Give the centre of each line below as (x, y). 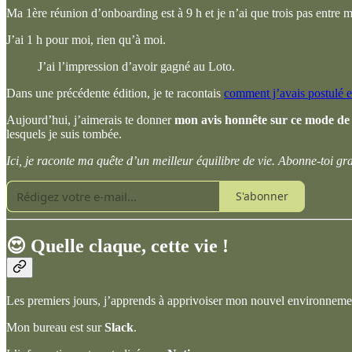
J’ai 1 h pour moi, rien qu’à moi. (86, 39)
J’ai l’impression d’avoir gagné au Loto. (136, 66)
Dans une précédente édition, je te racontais (115, 93)
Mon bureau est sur (55, 328)
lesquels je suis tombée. (64, 134)
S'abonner (262, 196)
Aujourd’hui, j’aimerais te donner (90, 119)
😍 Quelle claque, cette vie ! (117, 246)
